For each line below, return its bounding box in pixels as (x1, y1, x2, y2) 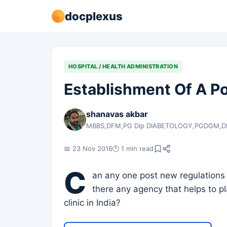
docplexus (65, 9, 123, 23)
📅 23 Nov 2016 (64, 144, 112, 153)
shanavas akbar (86, 109, 148, 119)
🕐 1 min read (112, 144, 154, 153)
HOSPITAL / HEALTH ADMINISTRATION (68, 63, 178, 70)
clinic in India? (64, 198, 121, 208)
